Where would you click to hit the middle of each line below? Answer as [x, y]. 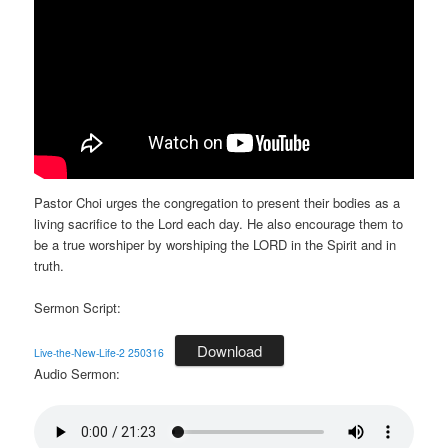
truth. [49, 265]
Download [230, 350]
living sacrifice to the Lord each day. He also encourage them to [219, 223]
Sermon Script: [78, 307]
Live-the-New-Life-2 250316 [99, 352]
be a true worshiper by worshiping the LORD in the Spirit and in [215, 244]
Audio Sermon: [77, 373]
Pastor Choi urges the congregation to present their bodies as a [217, 202]
